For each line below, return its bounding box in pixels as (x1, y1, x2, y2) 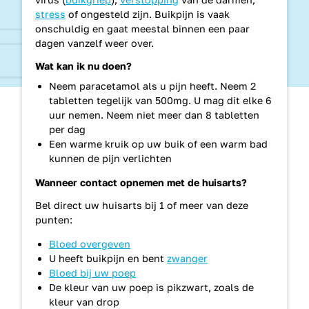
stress (35, 8, 66, 20)
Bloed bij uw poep (49, 267, 136, 279)
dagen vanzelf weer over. (35, 37, 154, 49)
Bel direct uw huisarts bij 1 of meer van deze (35, 199, 248, 212)
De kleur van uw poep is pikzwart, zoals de (49, 281, 254, 294)
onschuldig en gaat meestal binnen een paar (35, 22, 250, 34)
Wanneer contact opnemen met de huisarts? (35, 176, 247, 188)
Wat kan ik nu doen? (35, 59, 132, 72)
